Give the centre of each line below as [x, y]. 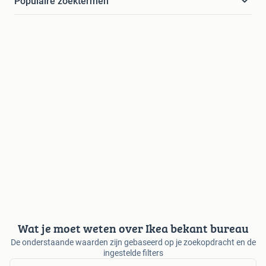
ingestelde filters [133, 253]
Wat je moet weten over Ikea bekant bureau [133, 228]
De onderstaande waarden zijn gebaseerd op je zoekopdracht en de [133, 242]
